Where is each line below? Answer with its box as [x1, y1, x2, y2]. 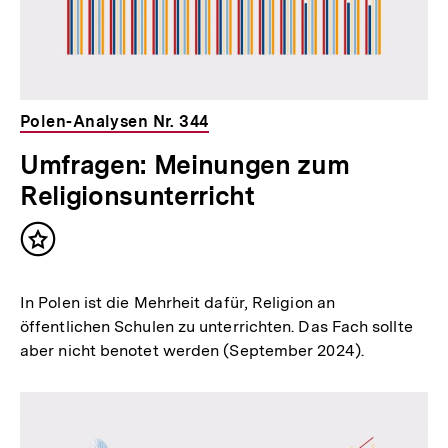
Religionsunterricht [20, 179, 255, 211]
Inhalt [37, 237, 87, 259]
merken [37, 257, 101, 279]
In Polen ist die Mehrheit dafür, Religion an [20, 292, 335, 312]
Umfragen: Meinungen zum [20, 148, 350, 180]
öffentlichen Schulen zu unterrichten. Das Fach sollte [20, 316, 413, 336]
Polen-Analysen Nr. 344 [20, 111, 209, 131]
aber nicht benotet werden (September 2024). [20, 340, 364, 360]
